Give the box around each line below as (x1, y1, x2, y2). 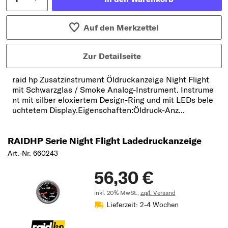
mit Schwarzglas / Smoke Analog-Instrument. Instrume (12, 84, 214, 95)
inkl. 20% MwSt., (94, 188, 140, 196)
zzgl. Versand (140, 188, 176, 196)
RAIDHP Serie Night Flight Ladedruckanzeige (8, 134, 202, 147)
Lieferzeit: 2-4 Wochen (106, 199, 179, 209)
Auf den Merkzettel (83, 22, 159, 33)
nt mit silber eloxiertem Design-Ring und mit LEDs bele (12, 94, 213, 105)
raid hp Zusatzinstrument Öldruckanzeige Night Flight (12, 74, 209, 84)
